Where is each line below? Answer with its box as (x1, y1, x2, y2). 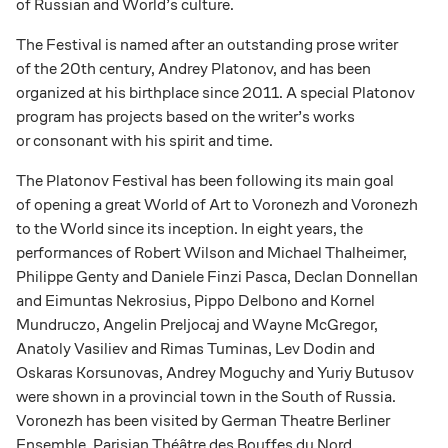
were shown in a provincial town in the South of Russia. (16, 385, 396, 407)
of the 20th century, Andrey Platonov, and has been (16, 57, 371, 79)
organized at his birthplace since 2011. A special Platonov (16, 81, 415, 103)
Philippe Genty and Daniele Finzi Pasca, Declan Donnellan (16, 265, 418, 287)
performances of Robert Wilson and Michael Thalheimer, (16, 241, 407, 263)
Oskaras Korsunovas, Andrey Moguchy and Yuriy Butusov (16, 361, 414, 383)
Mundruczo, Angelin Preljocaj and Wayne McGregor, (16, 313, 378, 335)
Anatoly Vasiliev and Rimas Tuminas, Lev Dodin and (16, 337, 375, 359)
